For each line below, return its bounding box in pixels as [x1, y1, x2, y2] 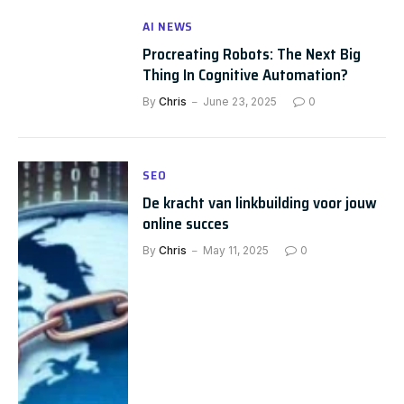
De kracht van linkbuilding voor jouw [142, 190, 378, 216]
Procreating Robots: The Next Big [142, 41, 362, 67]
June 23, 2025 [203, 95, 278, 108]
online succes [142, 211, 230, 236]
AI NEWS [142, 16, 194, 36]
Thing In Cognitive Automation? [142, 62, 349, 87]
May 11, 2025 [203, 243, 270, 257]
